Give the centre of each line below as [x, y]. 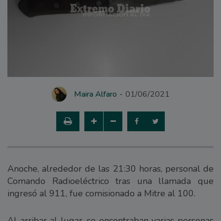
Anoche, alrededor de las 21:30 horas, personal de [110, 168]
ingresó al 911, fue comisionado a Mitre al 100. [101, 193]
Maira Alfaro [95, 94]
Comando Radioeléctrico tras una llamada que [110, 181]
